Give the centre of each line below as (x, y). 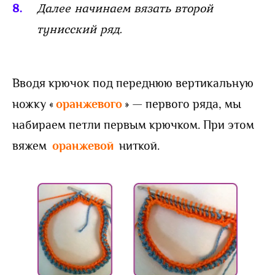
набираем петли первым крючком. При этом (133, 124)
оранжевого (89, 103)
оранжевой (84, 145)
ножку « (33, 103)
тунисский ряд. (79, 29)
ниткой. (139, 145)
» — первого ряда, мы (183, 103)
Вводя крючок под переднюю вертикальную (133, 83)
